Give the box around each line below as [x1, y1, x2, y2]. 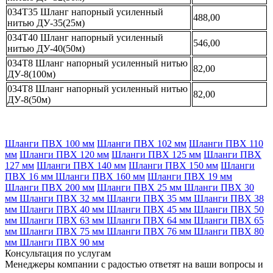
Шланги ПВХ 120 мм [19, 149, 109, 160]
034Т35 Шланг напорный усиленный [7, 6, 163, 17]
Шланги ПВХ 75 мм [19, 225, 107, 236]
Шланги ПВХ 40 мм [19, 204, 107, 214]
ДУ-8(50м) [7, 94, 51, 105]
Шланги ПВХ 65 [194, 214, 264, 225]
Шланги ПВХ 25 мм [97, 182, 184, 193]
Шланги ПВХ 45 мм [107, 204, 194, 214]
